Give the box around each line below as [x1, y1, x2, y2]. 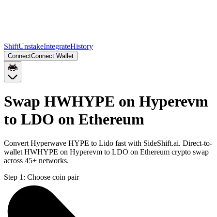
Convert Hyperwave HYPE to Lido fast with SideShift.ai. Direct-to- [4, 139, 212, 147]
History [70, 42, 93, 50]
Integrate [44, 42, 70, 50]
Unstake [18, 42, 44, 50]
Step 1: [4, 172, 25, 181]
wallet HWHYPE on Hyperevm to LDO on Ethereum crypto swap [4, 147, 209, 156]
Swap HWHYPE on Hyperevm [4, 93, 208, 110]
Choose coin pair [27, 172, 79, 181]
